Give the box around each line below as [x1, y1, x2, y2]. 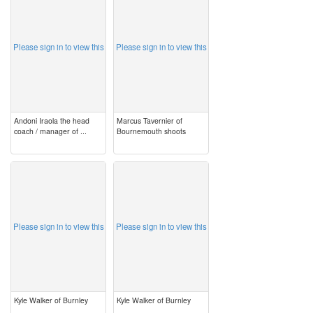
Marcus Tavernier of [117, 115, 182, 126]
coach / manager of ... [14, 126, 87, 136]
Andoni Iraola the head [14, 115, 89, 126]
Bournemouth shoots [117, 126, 186, 136]
